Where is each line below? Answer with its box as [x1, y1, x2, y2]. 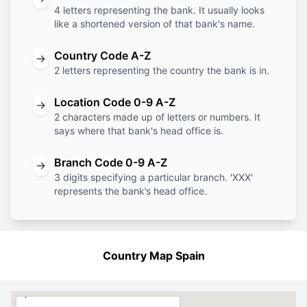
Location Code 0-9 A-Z [54, 95, 175, 109]
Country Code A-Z [54, 49, 151, 62]
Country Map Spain [102, 249, 205, 262]
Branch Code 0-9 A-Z [54, 156, 167, 169]
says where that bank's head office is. [54, 125, 223, 136]
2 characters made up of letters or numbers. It [54, 111, 260, 123]
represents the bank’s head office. [54, 185, 207, 197]
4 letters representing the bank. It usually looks [54, 4, 265, 16]
